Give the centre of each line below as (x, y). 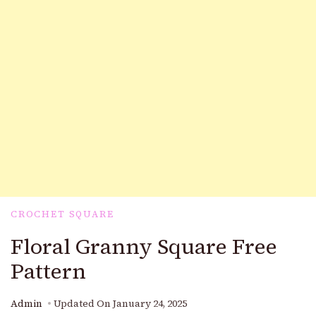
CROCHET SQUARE (62, 214)
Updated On (83, 304)
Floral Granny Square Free (144, 247)
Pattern (48, 272)
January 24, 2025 (150, 304)
